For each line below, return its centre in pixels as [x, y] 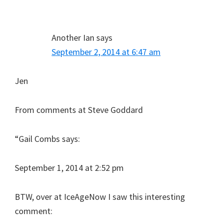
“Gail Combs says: [47, 138]
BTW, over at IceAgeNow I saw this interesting [100, 196]
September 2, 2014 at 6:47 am [106, 52]
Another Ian [73, 37]
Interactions [47, 10]
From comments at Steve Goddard [79, 110]
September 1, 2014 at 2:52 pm [69, 167]
